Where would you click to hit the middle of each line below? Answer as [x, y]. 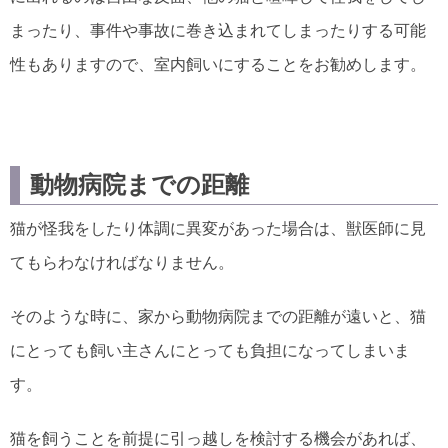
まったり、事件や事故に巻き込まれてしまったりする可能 [218, 30]
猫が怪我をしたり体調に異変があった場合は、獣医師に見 [218, 228]
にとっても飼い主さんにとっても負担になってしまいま [210, 350]
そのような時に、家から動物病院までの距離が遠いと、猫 [218, 316]
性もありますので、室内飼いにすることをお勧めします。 [218, 64]
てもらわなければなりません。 [122, 262]
